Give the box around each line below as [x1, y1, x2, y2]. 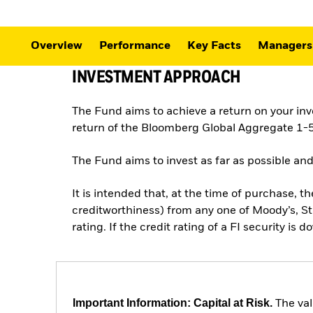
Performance [99, 40, 170, 52]
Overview [31, 40, 82, 52]
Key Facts [187, 40, 241, 52]
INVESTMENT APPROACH [72, 66, 240, 87]
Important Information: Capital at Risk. [73, 296, 273, 309]
